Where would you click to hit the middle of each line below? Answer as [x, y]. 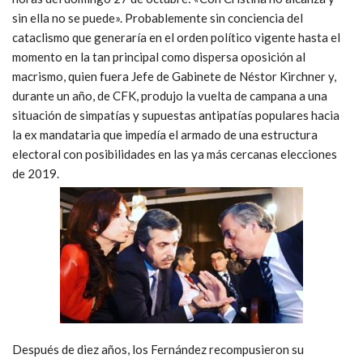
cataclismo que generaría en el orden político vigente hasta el [176, 37]
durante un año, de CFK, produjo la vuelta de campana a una [170, 95]
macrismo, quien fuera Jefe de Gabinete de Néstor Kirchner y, [174, 76]
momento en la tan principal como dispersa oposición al [159, 56]
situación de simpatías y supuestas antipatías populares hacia [176, 115]
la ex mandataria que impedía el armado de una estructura [165, 134]
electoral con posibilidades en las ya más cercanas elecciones [175, 154]
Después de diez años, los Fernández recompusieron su [158, 349]
